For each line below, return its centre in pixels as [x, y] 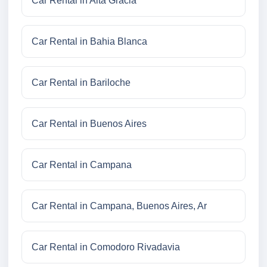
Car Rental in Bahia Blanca [89, 42]
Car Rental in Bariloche [81, 83]
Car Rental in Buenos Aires [89, 124]
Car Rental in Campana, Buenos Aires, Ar [119, 206]
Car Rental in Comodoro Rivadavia [106, 247]
